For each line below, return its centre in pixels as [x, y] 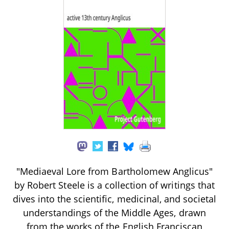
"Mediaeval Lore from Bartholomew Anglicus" [114, 171]
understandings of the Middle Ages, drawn [114, 212]
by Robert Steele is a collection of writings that [114, 185]
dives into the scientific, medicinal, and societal [114, 199]
